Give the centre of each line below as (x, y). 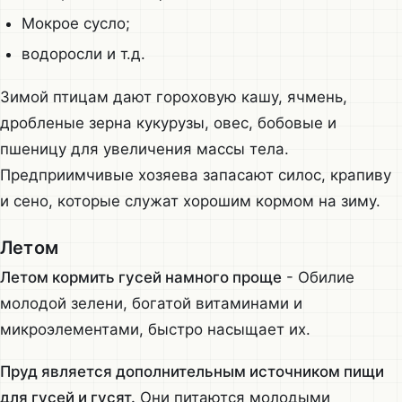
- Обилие (318, 277)
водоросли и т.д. (83, 54)
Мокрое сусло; (75, 24)
